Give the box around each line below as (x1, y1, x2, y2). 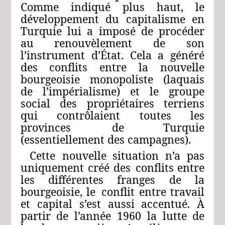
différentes (48, 172, 103, 187)
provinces (20, 120, 71, 135)
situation (113, 148, 159, 163)
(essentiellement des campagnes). (20, 132, 191, 147)
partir (20, 208, 51, 223)
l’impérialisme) (42, 84, 120, 99)
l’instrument (20, 48, 85, 63)
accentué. (141, 196, 190, 211)
